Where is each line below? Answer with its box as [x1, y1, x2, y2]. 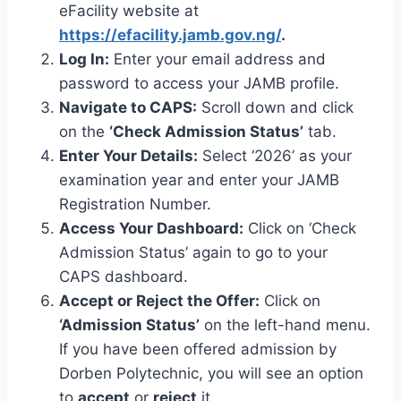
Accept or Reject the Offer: [59, 291, 260, 310]
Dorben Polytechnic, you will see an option [59, 363, 363, 382]
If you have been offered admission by [59, 339, 337, 358]
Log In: [59, 49, 109, 68]
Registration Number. [59, 194, 211, 213]
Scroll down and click [197, 98, 354, 116]
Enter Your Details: [59, 146, 198, 165]
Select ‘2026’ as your [198, 146, 352, 165]
